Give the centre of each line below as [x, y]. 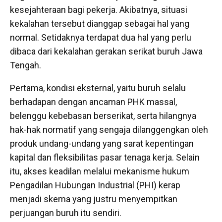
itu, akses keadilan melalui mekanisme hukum [100, 171]
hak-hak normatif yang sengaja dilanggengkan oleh [109, 130]
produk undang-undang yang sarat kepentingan [102, 144]
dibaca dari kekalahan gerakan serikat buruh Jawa [106, 52]
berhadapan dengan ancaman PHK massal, [93, 102]
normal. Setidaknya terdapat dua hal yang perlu [101, 38]
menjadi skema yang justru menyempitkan [94, 199]
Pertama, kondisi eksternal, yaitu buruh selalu [98, 88]
